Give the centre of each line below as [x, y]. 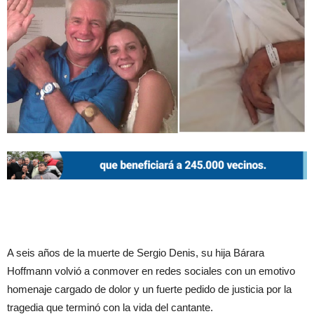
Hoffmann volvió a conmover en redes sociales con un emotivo [151, 271]
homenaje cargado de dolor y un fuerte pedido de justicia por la [149, 289]
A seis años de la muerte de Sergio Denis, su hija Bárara [136, 252]
